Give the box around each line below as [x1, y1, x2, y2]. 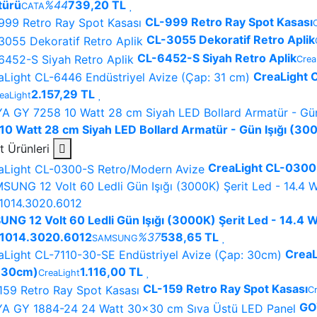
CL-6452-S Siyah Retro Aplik [137, 51, 296, 66]
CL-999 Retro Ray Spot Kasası [145, 14, 313, 29]
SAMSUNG [92, 232, 138, 243]
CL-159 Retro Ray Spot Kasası [143, 282, 308, 296]
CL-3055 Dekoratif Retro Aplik [146, 33, 315, 47]
